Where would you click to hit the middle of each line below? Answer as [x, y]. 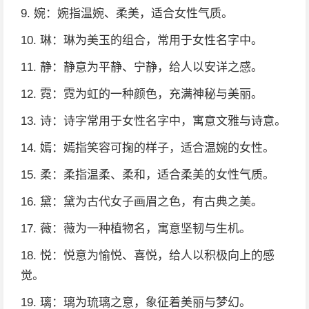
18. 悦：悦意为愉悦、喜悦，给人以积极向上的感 [148, 256]
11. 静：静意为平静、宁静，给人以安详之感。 [142, 67]
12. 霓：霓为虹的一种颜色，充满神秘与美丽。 [142, 94]
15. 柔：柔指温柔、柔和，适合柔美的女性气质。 [148, 175]
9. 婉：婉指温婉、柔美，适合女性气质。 [127, 13]
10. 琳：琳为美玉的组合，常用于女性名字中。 [142, 40]
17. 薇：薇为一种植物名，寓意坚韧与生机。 [136, 229]
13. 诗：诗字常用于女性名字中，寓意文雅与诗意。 [153, 121]
